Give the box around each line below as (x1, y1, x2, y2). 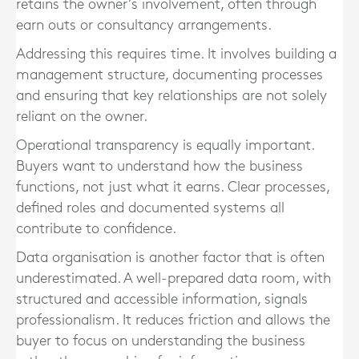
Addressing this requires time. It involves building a (16, 47, 337, 61)
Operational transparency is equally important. (16, 139, 314, 152)
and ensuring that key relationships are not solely (16, 89, 327, 103)
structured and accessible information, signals (16, 292, 308, 306)
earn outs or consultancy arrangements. (16, 18, 272, 32)
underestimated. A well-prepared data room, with (16, 272, 331, 285)
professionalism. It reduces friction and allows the (16, 313, 330, 327)
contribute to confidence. (16, 222, 176, 236)
